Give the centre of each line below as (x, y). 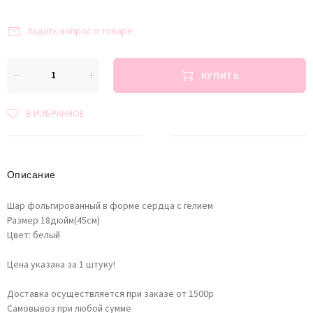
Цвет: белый (34, 235)
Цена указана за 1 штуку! (61, 265)
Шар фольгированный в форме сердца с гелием (110, 206)
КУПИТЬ (219, 77)
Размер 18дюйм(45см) (53, 221)
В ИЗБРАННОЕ (55, 114)
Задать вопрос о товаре (80, 31)
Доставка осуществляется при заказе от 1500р (110, 294)
